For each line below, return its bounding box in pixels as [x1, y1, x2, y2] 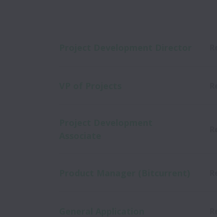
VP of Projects [59, 79, 122, 92]
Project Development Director [59, 41, 192, 53]
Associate [59, 130, 101, 141]
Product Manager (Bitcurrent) [59, 167, 190, 179]
